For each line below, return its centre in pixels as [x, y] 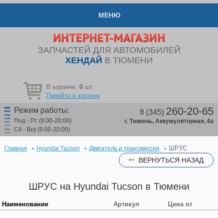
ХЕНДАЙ [84, 60]
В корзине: [63, 87]
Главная [16, 148]
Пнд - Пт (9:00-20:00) [43, 121]
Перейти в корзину [73, 96]
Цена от [180, 204]
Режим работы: [41, 110]
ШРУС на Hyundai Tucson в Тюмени [109, 186]
